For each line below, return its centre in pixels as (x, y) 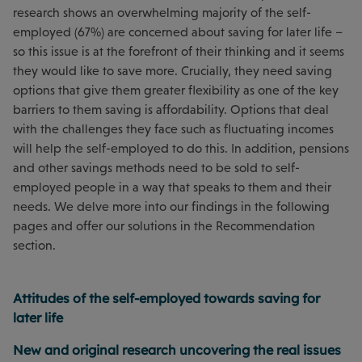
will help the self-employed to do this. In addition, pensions (181, 148)
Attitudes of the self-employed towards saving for (166, 298)
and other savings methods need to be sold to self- (156, 167)
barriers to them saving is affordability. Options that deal (171, 109)
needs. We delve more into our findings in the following (171, 206)
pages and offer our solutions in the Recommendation (164, 225)
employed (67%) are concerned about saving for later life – (178, 32)
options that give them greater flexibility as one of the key (176, 90)
